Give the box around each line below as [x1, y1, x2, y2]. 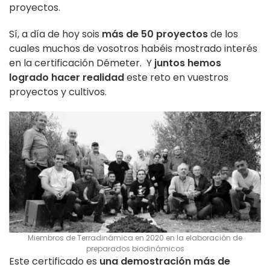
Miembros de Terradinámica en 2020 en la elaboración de [28, 233, 242, 243]
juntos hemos [154, 55, 221, 70]
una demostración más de [99, 254, 230, 269]
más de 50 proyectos [102, 27, 208, 41]
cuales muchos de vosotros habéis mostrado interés [9, 41, 257, 55]
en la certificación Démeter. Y [9, 55, 154, 70]
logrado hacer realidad [9, 70, 124, 84]
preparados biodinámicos [86, 243, 184, 254]
